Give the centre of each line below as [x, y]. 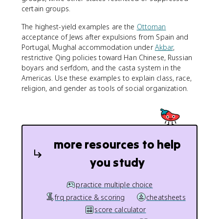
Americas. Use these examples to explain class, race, [107, 78]
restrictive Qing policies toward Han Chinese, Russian [107, 57]
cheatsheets [166, 197]
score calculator [120, 209]
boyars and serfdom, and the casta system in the [101, 68]
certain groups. [46, 9]
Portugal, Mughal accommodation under [88, 47]
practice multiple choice [114, 185]
